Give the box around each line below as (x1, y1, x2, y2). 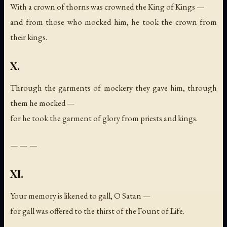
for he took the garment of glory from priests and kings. (10, 112, 198, 124)
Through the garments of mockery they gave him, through (10, 82, 217, 93)
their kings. (10, 31, 47, 43)
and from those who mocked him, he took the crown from (10, 16, 217, 27)
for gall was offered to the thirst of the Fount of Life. (10, 205, 184, 217)
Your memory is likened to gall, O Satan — (10, 190, 151, 202)
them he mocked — (10, 97, 75, 108)
